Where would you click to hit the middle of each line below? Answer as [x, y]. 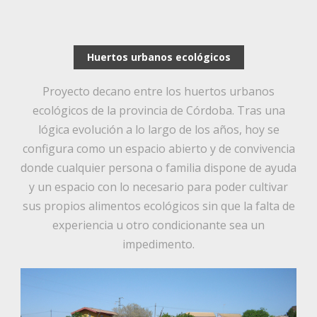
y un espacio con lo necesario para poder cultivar [158, 187]
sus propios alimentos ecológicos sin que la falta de [158, 206]
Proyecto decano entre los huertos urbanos [158, 92]
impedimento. [158, 244]
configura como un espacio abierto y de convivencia [158, 149]
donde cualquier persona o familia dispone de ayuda [158, 168]
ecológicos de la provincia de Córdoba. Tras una [158, 111]
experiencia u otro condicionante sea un [158, 225]
